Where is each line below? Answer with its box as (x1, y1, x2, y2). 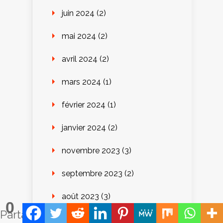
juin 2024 (62, 8, 95, 18)
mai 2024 (62, 31, 96, 41)
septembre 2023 (62, 168, 122, 178)
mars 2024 (62, 77, 101, 87)
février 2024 (62, 100, 106, 110)
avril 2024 (62, 54, 98, 64)
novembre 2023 (62, 145, 120, 155)
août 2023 (62, 191, 99, 201)
